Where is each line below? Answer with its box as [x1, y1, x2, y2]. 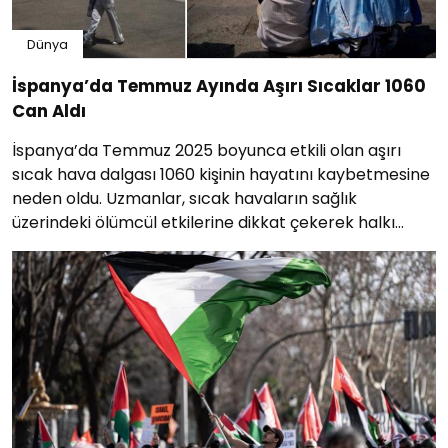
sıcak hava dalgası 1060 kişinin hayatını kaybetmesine [12, 162, 430, 186]
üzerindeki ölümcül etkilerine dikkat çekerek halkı [12, 210, 395, 234]
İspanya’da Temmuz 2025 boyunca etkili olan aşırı [12, 138, 401, 162]
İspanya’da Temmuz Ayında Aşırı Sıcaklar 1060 [12, 73, 426, 98]
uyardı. [12, 234, 64, 258]
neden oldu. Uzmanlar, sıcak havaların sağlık [12, 186, 357, 210]
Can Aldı [12, 98, 86, 123]
